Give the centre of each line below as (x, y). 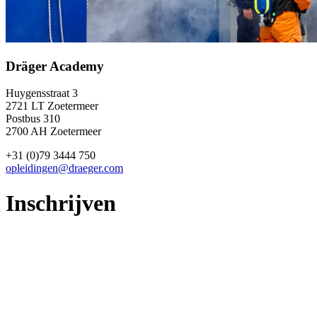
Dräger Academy (55, 66)
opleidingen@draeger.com (64, 168)
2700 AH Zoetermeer (53, 132)
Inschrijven (61, 203)
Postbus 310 (33, 119)
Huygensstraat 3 (42, 93)
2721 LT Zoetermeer (52, 106)
